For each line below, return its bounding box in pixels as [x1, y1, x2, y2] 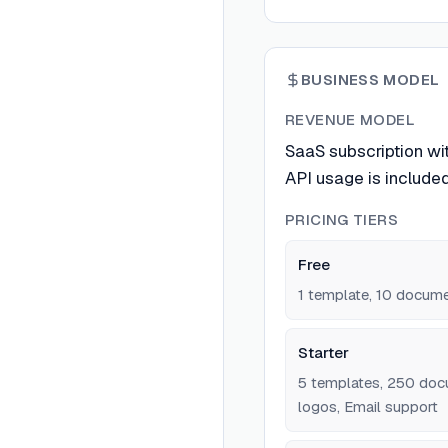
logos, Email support [298, 397, 438, 417]
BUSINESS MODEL [301, 70, 440, 90]
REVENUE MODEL [285, 110, 415, 130]
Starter [298, 343, 349, 363]
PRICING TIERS [285, 210, 398, 230]
